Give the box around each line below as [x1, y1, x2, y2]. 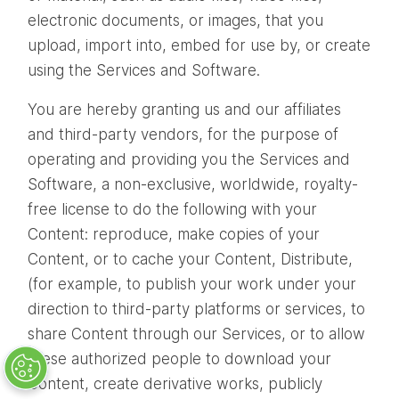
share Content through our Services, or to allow [28, 324, 365, 343]
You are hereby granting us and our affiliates [28, 100, 341, 118]
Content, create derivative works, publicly [28, 374, 322, 393]
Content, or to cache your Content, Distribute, [28, 249, 353, 268]
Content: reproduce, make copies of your [28, 224, 320, 243]
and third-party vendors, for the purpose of [28, 125, 338, 143]
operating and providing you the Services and [28, 150, 350, 168]
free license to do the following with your [28, 199, 317, 218]
